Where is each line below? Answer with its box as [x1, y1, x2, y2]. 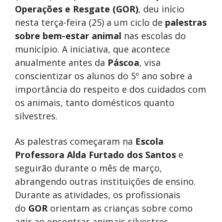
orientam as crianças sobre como [48, 202, 193, 215]
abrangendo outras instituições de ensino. [15, 175, 196, 188]
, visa [139, 56, 161, 69]
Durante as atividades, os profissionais [15, 189, 180, 201]
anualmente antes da [15, 56, 108, 69]
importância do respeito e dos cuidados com [15, 83, 206, 96]
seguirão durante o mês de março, [15, 162, 162, 174]
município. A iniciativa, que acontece [15, 43, 170, 55]
